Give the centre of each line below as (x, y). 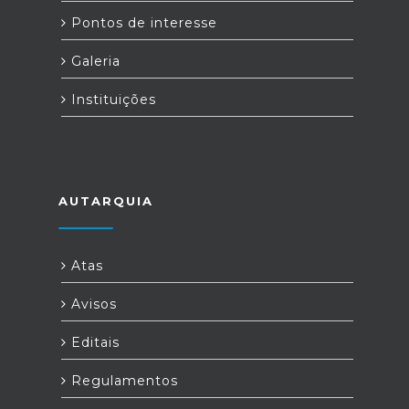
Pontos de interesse (142, 23)
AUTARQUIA (106, 201)
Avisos (92, 304)
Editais (93, 343)
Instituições (111, 100)
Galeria (94, 62)
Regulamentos (122, 381)
